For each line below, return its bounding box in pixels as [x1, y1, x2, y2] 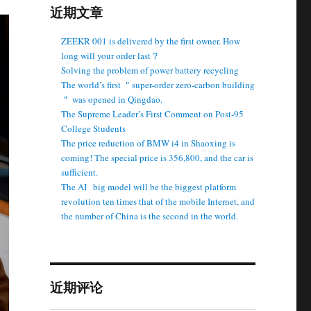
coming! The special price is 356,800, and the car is [61, 151, 254, 164]
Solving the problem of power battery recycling [61, 64, 239, 76]
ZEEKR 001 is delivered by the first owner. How [61, 35, 241, 47]
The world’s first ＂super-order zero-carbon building [61, 78, 255, 91]
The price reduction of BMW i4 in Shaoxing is [61, 137, 236, 149]
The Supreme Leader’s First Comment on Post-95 [61, 108, 244, 120]
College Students [61, 122, 126, 135]
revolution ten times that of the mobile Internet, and [61, 195, 255, 208]
